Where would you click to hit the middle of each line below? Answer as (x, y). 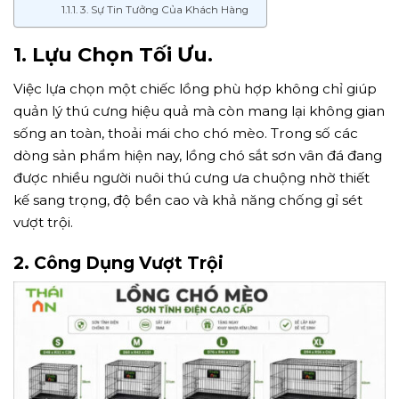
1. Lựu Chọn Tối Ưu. (113, 54)
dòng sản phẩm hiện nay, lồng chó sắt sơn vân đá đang (198, 155)
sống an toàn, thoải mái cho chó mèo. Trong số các (186, 133)
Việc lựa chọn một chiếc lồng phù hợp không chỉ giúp (195, 88)
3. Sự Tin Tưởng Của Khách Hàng (164, 9)
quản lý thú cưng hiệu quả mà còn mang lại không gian (199, 110)
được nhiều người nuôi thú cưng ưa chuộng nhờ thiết (191, 177)
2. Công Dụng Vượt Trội (118, 262)
